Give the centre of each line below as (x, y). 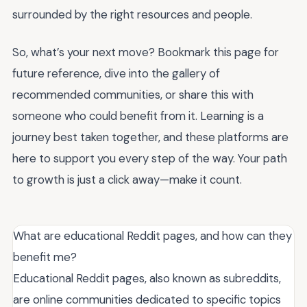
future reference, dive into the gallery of (116, 73)
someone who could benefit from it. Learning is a (138, 115)
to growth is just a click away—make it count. (127, 179)
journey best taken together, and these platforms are (150, 137)
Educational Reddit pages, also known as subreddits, (147, 278)
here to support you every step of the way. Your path (150, 158)
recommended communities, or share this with (133, 94)
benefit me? (45, 257)
